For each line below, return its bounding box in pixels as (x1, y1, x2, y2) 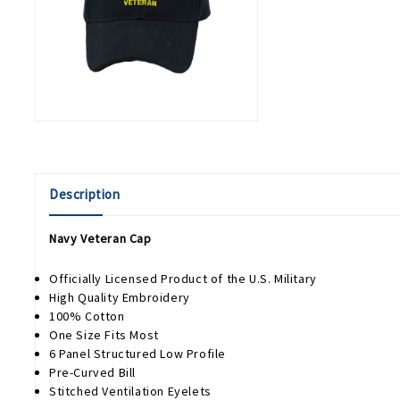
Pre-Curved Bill (49, 364, 136, 381)
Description (49, 186, 121, 204)
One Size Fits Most (49, 327, 159, 344)
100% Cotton (49, 308, 125, 325)
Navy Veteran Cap (49, 230, 152, 247)
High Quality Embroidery (49, 289, 190, 306)
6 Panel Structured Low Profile (49, 346, 226, 362)
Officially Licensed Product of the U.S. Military (49, 271, 317, 287)
